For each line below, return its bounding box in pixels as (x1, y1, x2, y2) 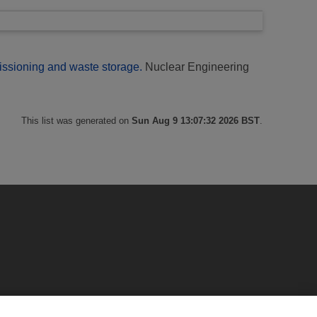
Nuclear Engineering (142, 60, 249, 73)
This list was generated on (21, 115, 132, 126)
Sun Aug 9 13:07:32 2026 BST (132, 115, 260, 126)
